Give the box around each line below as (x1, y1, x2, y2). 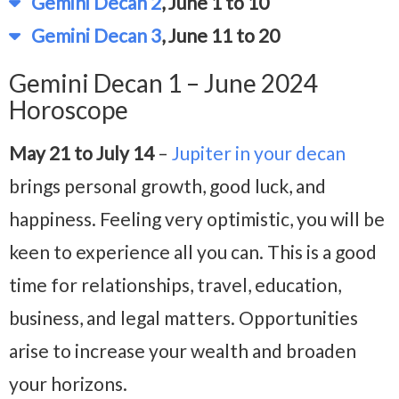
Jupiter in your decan (172, 142, 346, 165)
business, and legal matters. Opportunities (9, 306, 358, 330)
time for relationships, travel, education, (9, 273, 341, 297)
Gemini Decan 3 (20, 24, 161, 47)
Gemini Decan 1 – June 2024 (9, 68, 318, 99)
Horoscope (9, 94, 128, 126)
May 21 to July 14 (9, 142, 158, 165)
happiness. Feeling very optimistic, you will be (9, 208, 385, 231)
